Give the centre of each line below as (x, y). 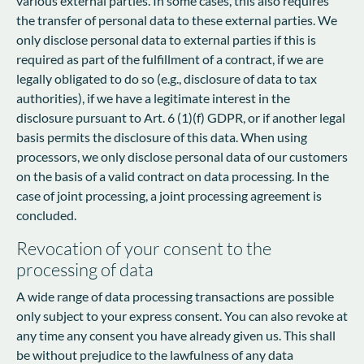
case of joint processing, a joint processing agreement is (169, 195)
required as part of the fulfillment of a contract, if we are (170, 58)
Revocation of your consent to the (144, 248)
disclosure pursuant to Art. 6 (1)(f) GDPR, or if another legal (181, 117)
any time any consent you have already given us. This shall (176, 335)
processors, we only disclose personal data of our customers (182, 156)
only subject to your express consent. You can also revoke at (182, 315)
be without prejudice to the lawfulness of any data (155, 354)
